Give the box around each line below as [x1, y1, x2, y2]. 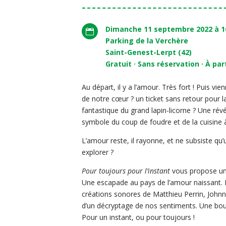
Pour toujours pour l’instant [82, 166, 171, 176]
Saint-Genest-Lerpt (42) [105, 47, 192, 58]
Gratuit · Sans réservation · [105, 59, 206, 69]
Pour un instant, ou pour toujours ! [82, 212, 195, 222]
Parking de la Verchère [105, 36, 189, 46]
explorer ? [82, 147, 114, 157]
